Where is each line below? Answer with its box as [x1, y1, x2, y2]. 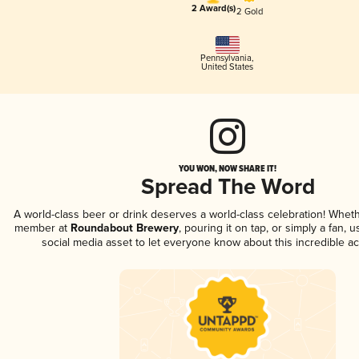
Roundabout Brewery [67, 221, 179, 236]
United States [201, 62, 254, 73]
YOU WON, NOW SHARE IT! [179, 162, 276, 175]
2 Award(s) [191, 3, 236, 15]
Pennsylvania [200, 53, 252, 64]
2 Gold [236, 6, 263, 17]
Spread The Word [140, 174, 315, 203]
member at [14, 221, 67, 236]
